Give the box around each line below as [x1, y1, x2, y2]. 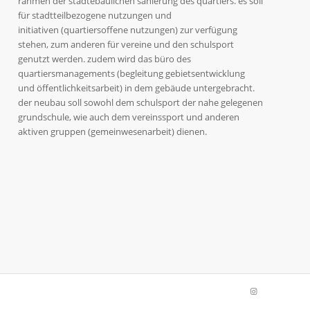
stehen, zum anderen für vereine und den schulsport [18, 38, 235, 51]
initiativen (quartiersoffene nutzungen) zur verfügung [18, 24, 238, 37]
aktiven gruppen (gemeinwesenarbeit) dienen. [18, 125, 208, 138]
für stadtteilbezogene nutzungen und [18, 9, 172, 22]
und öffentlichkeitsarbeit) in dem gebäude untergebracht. [18, 82, 255, 95]
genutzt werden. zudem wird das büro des [18, 53, 192, 66]
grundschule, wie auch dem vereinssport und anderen [18, 111, 240, 124]
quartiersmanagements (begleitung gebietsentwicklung [18, 67, 246, 80]
